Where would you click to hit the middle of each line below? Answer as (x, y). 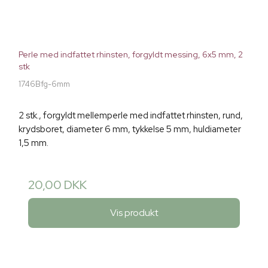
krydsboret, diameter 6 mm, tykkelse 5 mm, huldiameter (130, 130)
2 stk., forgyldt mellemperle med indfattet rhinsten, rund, (131, 116)
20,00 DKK (57, 185)
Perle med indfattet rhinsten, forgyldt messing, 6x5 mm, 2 (131, 55)
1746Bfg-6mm (44, 84)
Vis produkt (134, 212)
